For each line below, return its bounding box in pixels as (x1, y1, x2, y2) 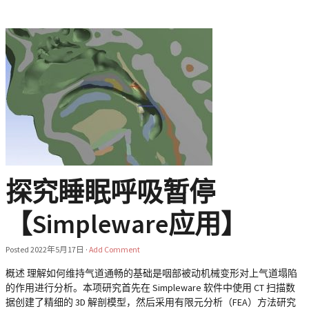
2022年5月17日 (30, 244, 84, 255)
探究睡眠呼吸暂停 (6, 175, 215, 208)
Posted (6, 244, 30, 255)
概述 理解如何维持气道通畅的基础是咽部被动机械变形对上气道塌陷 (6, 267, 297, 279)
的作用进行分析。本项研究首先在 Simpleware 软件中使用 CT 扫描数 (6, 281, 295, 294)
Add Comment (89, 244, 140, 255)
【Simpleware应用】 (6, 207, 247, 240)
